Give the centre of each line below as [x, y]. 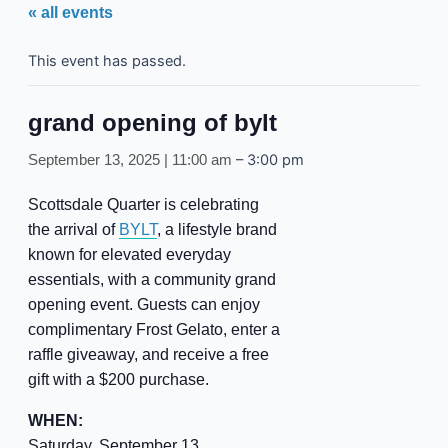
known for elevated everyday [129, 254]
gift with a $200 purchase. [118, 379]
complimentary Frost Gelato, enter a [153, 329]
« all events [70, 12]
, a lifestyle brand [216, 229]
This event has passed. [106, 61]
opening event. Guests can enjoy [143, 304]
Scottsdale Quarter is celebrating [143, 204]
